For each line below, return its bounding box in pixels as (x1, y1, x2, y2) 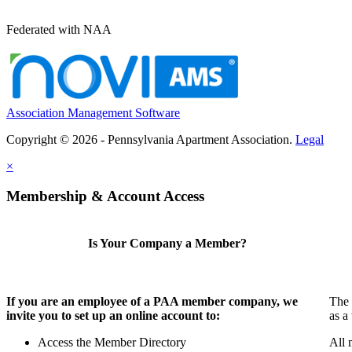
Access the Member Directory (38, 335, 186, 349)
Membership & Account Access (6, 188, 204, 205)
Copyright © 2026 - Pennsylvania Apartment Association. (6, 132, 295, 146)
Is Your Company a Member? (88, 236, 247, 251)
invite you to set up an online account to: (6, 308, 220, 322)
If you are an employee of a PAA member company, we (6, 294, 298, 308)
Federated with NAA (6, 22, 112, 36)
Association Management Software (6, 105, 180, 119)
